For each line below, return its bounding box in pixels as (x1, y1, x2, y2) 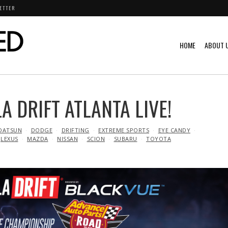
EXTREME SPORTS (98, 126, 149, 134)
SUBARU (113, 135, 137, 142)
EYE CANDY (158, 126, 190, 134)
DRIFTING (61, 126, 90, 134)
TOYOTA (146, 135, 171, 142)
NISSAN (57, 135, 78, 142)
